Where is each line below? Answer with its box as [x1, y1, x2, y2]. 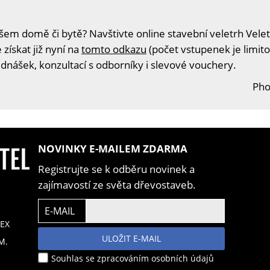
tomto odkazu [81, 42, 146, 57]
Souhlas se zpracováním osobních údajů [49, 253, 214, 265]
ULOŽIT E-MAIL [102, 233, 161, 245]
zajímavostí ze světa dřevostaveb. [38, 178, 196, 192]
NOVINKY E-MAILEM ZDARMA [38, 142, 187, 156]
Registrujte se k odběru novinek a [38, 162, 195, 177]
